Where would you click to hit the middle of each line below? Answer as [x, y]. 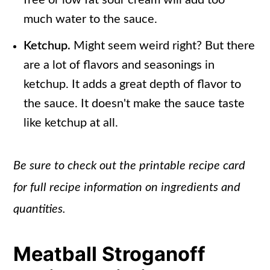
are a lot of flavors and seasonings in [119, 65]
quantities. [40, 209]
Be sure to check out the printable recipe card [130, 166]
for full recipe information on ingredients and [127, 188]
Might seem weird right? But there [165, 46]
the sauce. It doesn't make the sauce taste [134, 104]
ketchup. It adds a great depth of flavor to [133, 85]
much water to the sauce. [91, 20]
